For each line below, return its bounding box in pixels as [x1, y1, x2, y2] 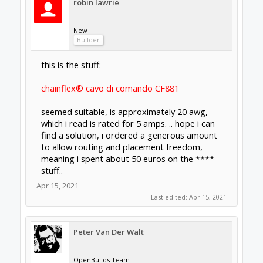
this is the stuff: [41, 58, 101, 70]
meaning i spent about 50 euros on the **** [41, 152, 214, 164]
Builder [76, 35, 100, 44]
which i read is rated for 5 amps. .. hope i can [41, 117, 215, 129]
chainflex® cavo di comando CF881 [41, 82, 179, 94]
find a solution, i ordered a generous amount [41, 129, 217, 141]
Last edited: [151, 192, 190, 201]
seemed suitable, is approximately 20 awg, [41, 105, 208, 117]
